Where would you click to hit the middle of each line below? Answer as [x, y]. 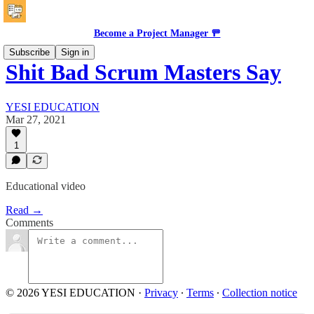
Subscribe [29, 52]
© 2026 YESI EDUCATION [70, 293]
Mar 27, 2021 [36, 119]
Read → [24, 210]
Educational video [46, 186]
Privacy [161, 293]
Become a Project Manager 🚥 [157, 33]
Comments [29, 223]
